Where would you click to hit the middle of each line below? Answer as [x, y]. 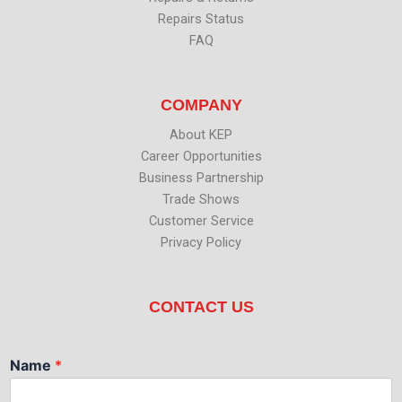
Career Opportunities [201, 157]
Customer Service [201, 221]
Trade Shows [201, 200]
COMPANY [201, 105]
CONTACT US [201, 306]
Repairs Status [201, 19]
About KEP [201, 135]
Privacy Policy [201, 243]
